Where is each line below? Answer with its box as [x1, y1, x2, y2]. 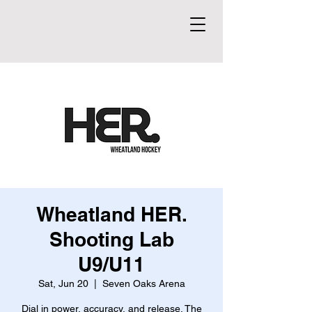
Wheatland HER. [36, 203, 187, 226]
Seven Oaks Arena [102, 278, 185, 289]
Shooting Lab [49, 228, 174, 251]
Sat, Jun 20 [38, 278, 88, 289]
